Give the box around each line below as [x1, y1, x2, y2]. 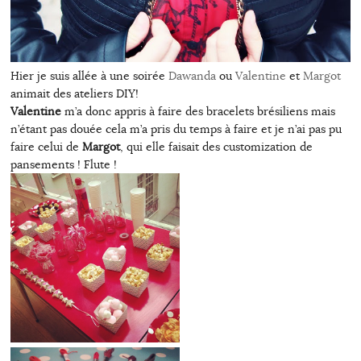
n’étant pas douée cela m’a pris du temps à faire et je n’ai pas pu [10, 121, 342, 136]
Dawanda [168, 68, 216, 83]
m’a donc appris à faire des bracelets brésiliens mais [60, 103, 335, 118]
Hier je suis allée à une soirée [10, 68, 168, 83]
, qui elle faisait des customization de [119, 139, 313, 154]
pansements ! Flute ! [10, 156, 117, 172]
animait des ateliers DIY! [10, 85, 139, 101]
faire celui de [10, 139, 82, 154]
